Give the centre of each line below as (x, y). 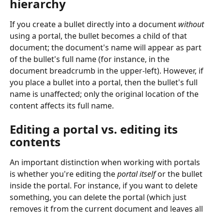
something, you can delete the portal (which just (99, 197)
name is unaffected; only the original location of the (105, 94)
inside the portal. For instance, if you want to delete (105, 186)
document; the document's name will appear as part (107, 47)
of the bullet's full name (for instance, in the (91, 59)
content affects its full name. (62, 105)
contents (35, 142)
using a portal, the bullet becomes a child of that (99, 36)
